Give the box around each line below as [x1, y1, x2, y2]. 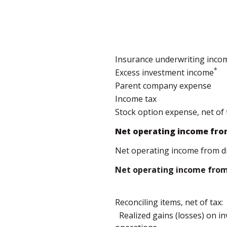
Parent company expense [115, 80, 211, 91]
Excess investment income [115, 67, 214, 78]
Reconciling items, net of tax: [115, 197, 223, 208]
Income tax [115, 93, 157, 104]
